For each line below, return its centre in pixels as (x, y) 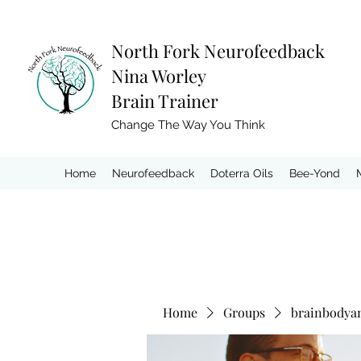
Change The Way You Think (188, 125)
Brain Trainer (165, 101)
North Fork (158, 51)
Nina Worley (159, 76)
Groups (244, 312)
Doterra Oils (242, 173)
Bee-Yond (315, 173)
